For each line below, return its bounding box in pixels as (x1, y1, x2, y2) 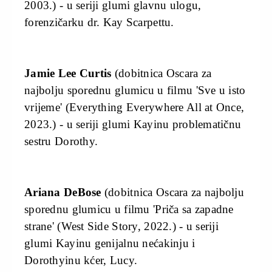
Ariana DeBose (24, 185, 101, 199)
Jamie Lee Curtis (24, 66, 115, 80)
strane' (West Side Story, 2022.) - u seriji (24, 219, 219, 233)
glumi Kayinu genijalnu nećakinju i (24, 236, 195, 250)
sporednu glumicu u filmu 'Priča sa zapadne (24, 202, 234, 216)
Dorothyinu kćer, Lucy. (24, 253, 138, 267)
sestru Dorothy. (24, 134, 98, 148)
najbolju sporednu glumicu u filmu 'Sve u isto (24, 83, 246, 97)
